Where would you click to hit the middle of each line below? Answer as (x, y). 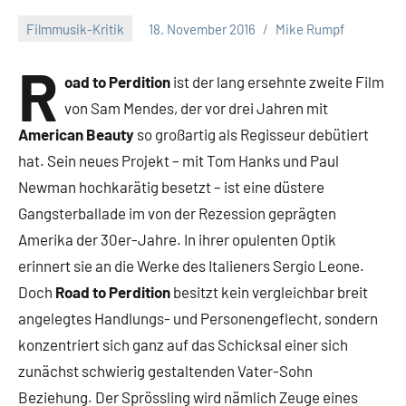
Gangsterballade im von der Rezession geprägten (177, 213)
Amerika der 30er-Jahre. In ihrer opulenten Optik (177, 239)
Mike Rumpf (310, 29)
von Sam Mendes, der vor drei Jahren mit (197, 108)
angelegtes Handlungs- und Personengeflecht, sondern (198, 318)
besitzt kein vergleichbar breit (269, 292)
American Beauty (76, 134)
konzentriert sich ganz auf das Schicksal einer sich (183, 344)
